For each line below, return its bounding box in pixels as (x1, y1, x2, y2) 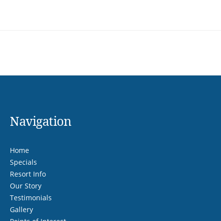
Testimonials (10, 192, 52, 202)
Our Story (10, 181, 41, 190)
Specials (10, 157, 37, 167)
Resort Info (10, 169, 46, 179)
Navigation (10, 112, 71, 129)
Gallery (10, 204, 33, 214)
